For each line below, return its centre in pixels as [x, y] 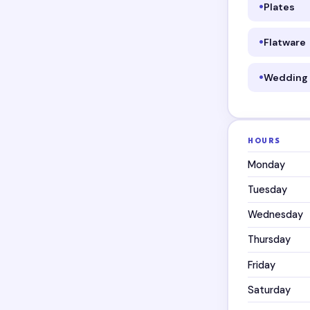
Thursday [270, 240]
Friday [262, 265]
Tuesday [268, 190]
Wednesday [276, 215]
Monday [267, 164]
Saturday [270, 290]
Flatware [285, 42]
